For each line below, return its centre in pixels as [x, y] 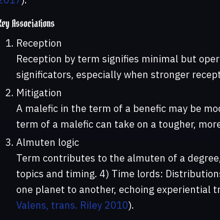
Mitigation [39, 93]
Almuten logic [47, 142]
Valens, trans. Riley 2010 [72, 205]
